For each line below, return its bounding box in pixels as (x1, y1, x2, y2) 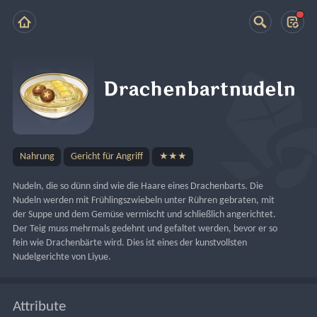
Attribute (13, 299, 67, 314)
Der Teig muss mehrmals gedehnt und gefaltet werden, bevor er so (13, 223, 278, 234)
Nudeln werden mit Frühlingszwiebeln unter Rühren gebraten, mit (13, 195, 275, 206)
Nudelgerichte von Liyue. (13, 251, 112, 263)
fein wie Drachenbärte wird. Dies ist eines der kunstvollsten (13, 237, 248, 248)
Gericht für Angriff (70, 151, 143, 161)
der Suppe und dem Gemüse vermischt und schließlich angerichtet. (13, 209, 277, 220)
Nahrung (19, 151, 54, 161)
